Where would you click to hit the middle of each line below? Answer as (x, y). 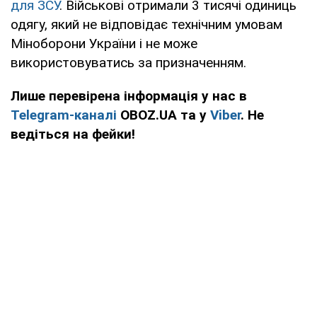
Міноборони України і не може (104, 44)
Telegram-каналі (64, 115)
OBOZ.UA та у (163, 115)
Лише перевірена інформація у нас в (129, 96)
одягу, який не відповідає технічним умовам (146, 25)
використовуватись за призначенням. (128, 63)
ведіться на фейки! (73, 134)
